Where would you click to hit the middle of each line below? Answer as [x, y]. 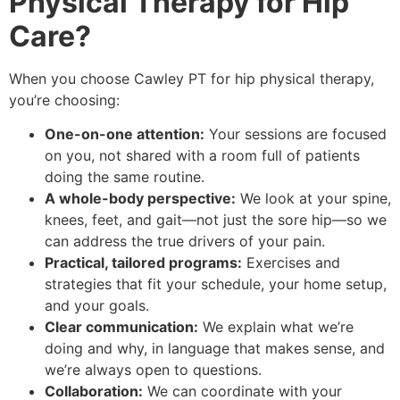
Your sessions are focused [296, 133]
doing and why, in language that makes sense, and [215, 348]
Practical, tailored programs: [143, 262]
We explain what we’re [276, 326]
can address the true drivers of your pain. [185, 241]
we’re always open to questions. [153, 369]
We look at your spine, [313, 198]
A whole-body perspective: [140, 198]
